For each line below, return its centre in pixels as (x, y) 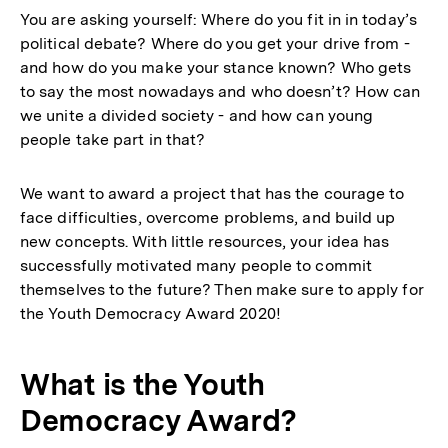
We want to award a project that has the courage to (212, 193)
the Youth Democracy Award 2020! (150, 313)
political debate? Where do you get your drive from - (215, 43)
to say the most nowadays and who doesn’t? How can (220, 91)
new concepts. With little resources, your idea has (205, 241)
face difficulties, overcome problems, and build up (208, 217)
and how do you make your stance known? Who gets (216, 67)
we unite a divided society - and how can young (197, 115)
